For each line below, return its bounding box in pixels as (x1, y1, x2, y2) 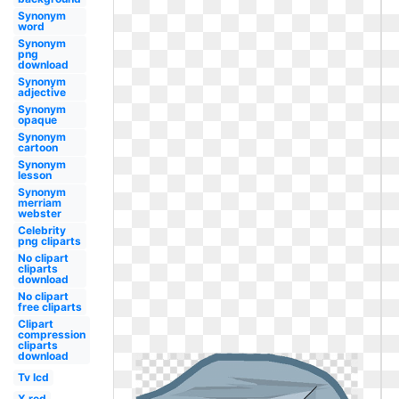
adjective (17, 85, 66, 99)
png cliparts (17, 234, 81, 248)
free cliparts (17, 300, 82, 313)
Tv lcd (17, 370, 49, 384)
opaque (17, 113, 57, 126)
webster (17, 207, 61, 220)
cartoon (17, 141, 58, 154)
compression (17, 328, 85, 341)
